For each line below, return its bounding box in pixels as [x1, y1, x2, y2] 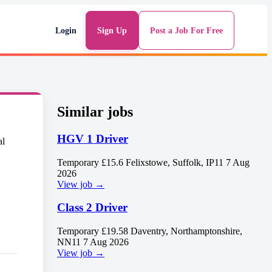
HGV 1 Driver [57, 132, 128, 145]
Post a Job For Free [150, 25, 223, 35]
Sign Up [97, 25, 127, 35]
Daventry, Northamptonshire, [131, 225, 242, 236]
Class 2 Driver [57, 201, 127, 214]
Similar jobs [57, 103, 133, 120]
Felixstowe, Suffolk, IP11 [126, 157, 223, 168]
